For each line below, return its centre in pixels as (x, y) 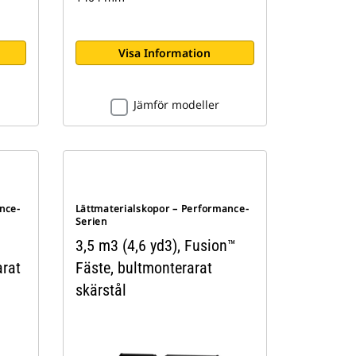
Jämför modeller (176, 104)
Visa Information (165, 52)
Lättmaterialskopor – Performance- (162, 208)
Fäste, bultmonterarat (143, 267)
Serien (91, 221)
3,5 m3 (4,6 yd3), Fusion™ (155, 245)
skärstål (101, 290)
